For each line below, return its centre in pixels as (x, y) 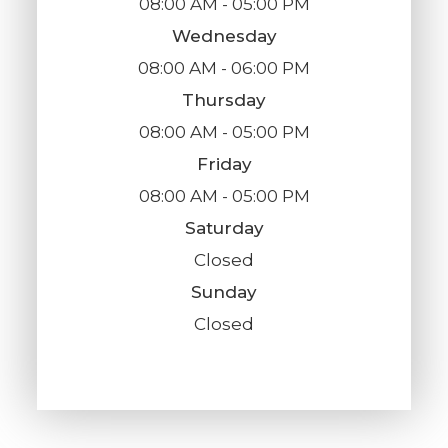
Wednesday (224, 36)
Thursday (224, 100)
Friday (224, 164)
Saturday (224, 228)
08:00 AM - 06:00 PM (224, 68)
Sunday (224, 292)
